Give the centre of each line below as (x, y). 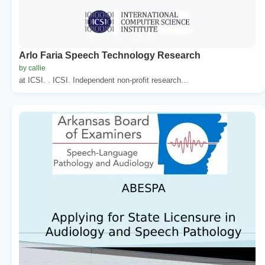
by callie (32, 68)
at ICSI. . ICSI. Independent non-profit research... (104, 80)
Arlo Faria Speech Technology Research (110, 55)
